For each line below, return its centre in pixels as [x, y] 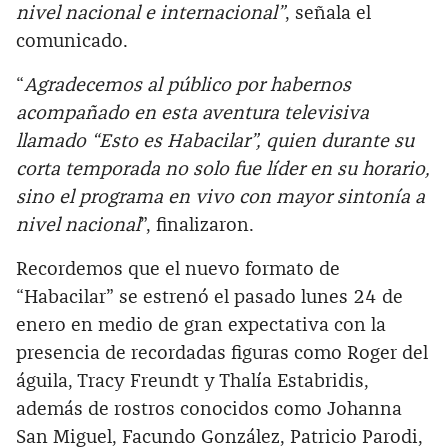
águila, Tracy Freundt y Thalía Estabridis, [192, 382]
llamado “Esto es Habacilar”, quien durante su [215, 142]
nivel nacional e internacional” [150, 14]
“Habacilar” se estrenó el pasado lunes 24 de [209, 298]
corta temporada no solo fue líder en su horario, [223, 170]
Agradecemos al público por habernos [187, 86]
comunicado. [72, 42]
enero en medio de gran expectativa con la [201, 326]
